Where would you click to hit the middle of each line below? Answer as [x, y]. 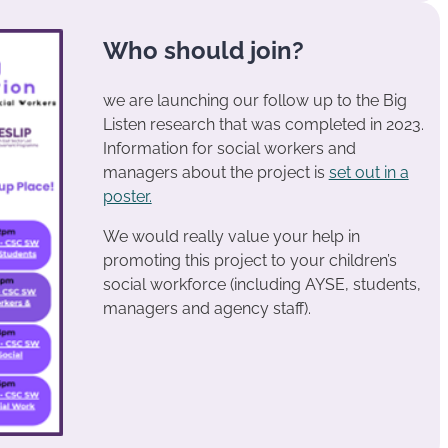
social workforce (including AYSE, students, [261, 284]
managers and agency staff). [206, 308]
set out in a [368, 172]
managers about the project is [215, 172]
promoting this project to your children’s [249, 260]
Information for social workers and [229, 148]
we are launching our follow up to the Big [254, 100]
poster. [127, 196]
